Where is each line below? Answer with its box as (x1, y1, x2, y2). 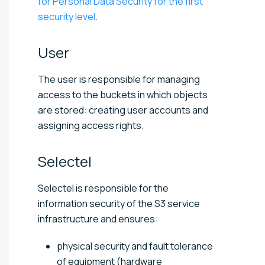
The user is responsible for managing (38, 72, 200, 86)
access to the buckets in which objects (38, 88, 208, 101)
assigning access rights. (38, 118, 144, 132)
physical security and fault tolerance (57, 239, 213, 253)
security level (38, 9, 95, 23)
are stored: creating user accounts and (38, 103, 208, 117)
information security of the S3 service (38, 196, 200, 210)
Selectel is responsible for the (38, 181, 169, 195)
